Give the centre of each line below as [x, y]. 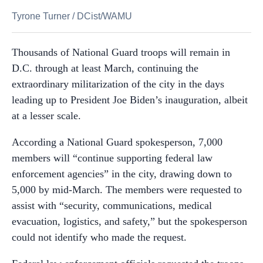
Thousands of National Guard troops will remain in [121, 52]
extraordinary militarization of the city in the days [118, 84]
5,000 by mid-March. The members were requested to [127, 189]
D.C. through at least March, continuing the [105, 68]
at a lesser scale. [46, 115]
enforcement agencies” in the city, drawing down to [122, 173]
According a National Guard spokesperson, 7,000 [117, 142]
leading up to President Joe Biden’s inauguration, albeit [130, 100]
